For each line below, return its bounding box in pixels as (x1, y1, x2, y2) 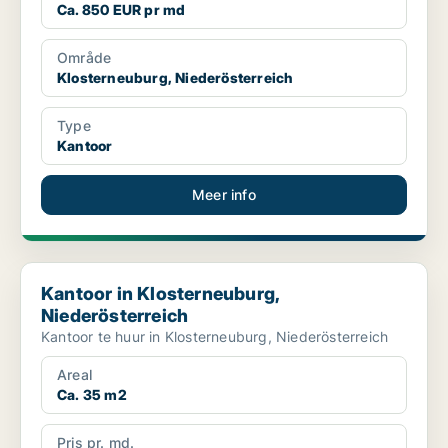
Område (57, 49, 112, 67)
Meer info (192, 186, 256, 204)
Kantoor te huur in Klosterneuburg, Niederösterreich (41, 328, 389, 346)
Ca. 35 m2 (57, 386, 127, 404)
